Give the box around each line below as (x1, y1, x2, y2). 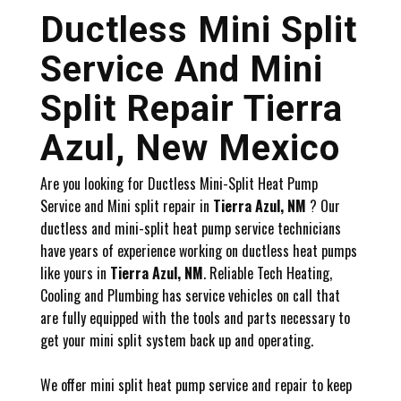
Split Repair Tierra (40, 88, 343, 130)
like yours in (40, 262, 110, 284)
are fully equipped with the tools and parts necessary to (40, 307, 350, 328)
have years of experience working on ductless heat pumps (40, 240, 357, 261)
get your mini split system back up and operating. (40, 329, 313, 351)
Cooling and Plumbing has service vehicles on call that (40, 285, 340, 306)
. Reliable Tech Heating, (203, 262, 332, 284)
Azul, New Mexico (40, 127, 340, 169)
